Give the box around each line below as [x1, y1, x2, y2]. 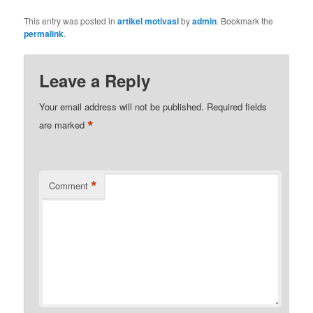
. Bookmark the [217, 15, 274, 27]
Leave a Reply [39, 68, 151, 93]
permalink [24, 27, 64, 41]
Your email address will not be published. [39, 100, 205, 114]
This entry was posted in [24, 15, 118, 27]
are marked [39, 118, 88, 132]
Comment [49, 179, 89, 193]
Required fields [207, 100, 268, 114]
